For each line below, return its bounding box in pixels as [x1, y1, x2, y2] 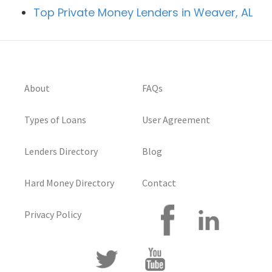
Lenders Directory [24, 145, 98, 158]
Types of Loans [24, 114, 86, 126]
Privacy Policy [24, 208, 81, 221]
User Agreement [142, 114, 210, 126]
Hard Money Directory [24, 177, 114, 189]
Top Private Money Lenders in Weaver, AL [33, 5, 253, 21]
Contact [142, 177, 176, 189]
